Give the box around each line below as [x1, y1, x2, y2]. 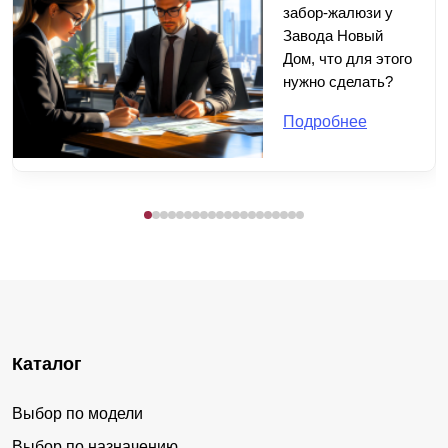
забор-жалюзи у [283, 3, 393, 21]
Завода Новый [283, 26, 383, 44]
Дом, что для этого [283, 49, 412, 67]
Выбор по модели [12, 404, 143, 422]
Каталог [12, 353, 82, 374]
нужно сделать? [283, 72, 393, 90]
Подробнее [283, 112, 367, 130]
